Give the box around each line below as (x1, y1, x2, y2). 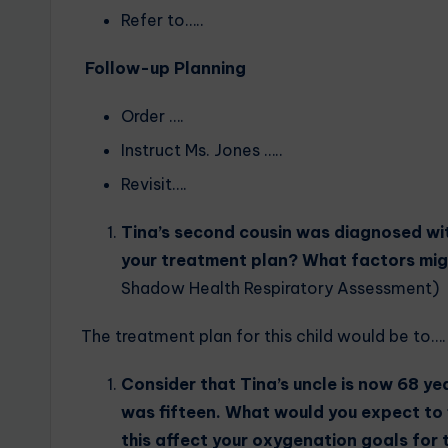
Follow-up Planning (81, 57, 246, 78)
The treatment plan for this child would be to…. (81, 326, 446, 347)
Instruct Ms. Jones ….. (121, 139, 283, 160)
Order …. (121, 105, 184, 126)
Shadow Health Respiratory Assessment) (121, 278, 439, 299)
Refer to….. (121, 9, 204, 30)
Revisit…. (121, 174, 187, 195)
